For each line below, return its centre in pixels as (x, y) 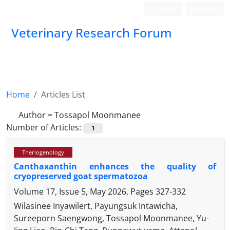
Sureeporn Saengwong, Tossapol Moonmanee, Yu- (111, 218)
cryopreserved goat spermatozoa (81, 176)
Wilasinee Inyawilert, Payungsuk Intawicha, (96, 206)
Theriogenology (43, 152)
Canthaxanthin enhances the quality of (115, 167)
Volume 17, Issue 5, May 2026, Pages (85, 192)
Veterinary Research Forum (92, 33)
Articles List (63, 94)
